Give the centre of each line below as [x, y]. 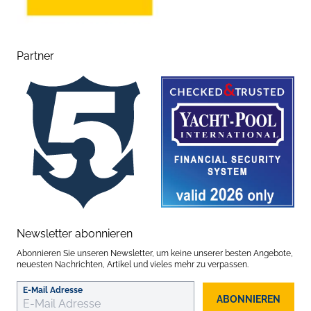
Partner [35, 56]
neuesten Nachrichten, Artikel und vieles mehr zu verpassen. [133, 264]
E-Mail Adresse [53, 290]
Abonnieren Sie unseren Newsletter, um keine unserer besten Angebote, [155, 253]
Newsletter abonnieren [75, 233]
